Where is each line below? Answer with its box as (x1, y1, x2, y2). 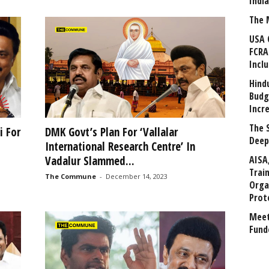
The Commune (44, 172, 96, 181)
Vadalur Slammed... (44, 153, 134, 169)
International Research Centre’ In (44, 139, 195, 155)
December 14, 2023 (105, 172, 168, 181)
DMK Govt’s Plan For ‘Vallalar (44, 124, 178, 141)
